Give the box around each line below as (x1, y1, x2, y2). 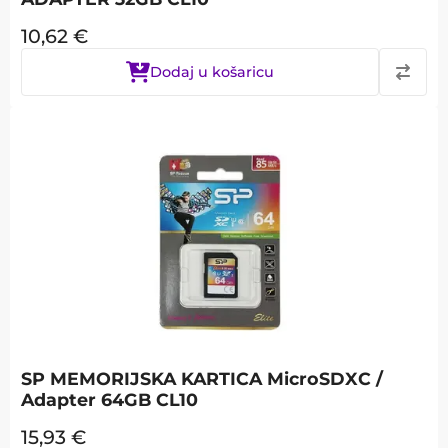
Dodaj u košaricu (150, 63, 274, 81)
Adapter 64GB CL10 (21, 389, 198, 410)
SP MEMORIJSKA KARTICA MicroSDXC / (21, 368, 383, 389)
